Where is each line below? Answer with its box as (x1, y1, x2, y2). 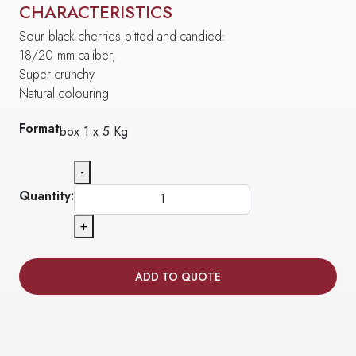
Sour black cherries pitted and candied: (19, 27, 226, 45)
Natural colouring (19, 84, 109, 103)
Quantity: (19, 187, 74, 205)
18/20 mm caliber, (19, 46, 116, 64)
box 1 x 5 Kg (60, 122, 128, 141)
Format (19, 119, 60, 137)
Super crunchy (19, 65, 95, 83)
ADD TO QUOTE (135, 269, 221, 284)
